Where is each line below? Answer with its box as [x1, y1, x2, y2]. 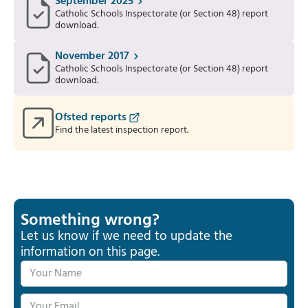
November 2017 [55, 47, 129, 65]
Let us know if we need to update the [21, 226, 232, 247]
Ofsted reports [55, 108, 126, 126]
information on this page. [21, 242, 159, 263]
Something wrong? [21, 208, 159, 234]
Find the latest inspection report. [55, 122, 188, 138]
